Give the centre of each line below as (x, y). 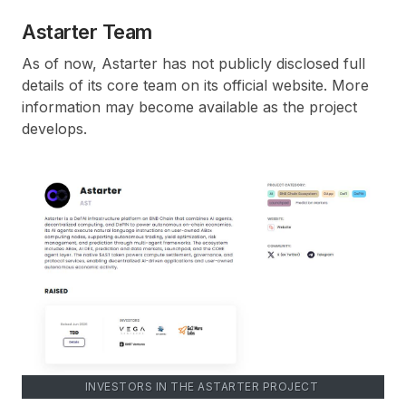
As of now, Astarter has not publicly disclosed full (193, 63)
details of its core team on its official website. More (195, 85)
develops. (54, 128)
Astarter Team (87, 31)
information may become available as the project (189, 106)
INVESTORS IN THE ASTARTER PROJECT (203, 386)
